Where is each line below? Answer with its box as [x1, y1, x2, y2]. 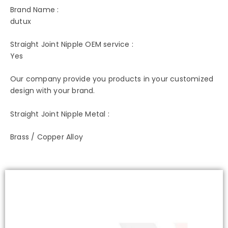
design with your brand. [10, 85, 95, 96]
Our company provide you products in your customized [10, 74, 214, 84]
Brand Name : [10, 4, 59, 15]
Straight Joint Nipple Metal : [10, 108, 109, 119]
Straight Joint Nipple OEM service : [10, 39, 133, 50]
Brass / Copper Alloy [10, 132, 83, 142]
